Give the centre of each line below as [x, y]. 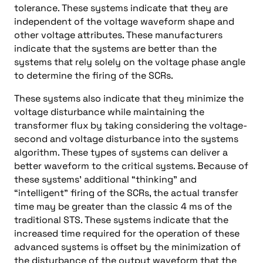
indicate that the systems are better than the [115, 48]
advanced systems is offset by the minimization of [127, 247]
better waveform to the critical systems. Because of [131, 166]
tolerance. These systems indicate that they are [121, 8]
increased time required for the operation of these [127, 233]
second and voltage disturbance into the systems [126, 139]
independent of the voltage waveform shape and [124, 21]
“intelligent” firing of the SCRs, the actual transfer [126, 193]
